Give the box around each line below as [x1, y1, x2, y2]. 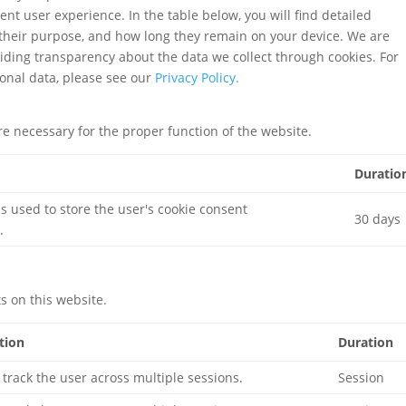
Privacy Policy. [155, 69, 240, 86]
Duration [338, 333, 394, 351]
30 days [354, 210, 401, 227]
